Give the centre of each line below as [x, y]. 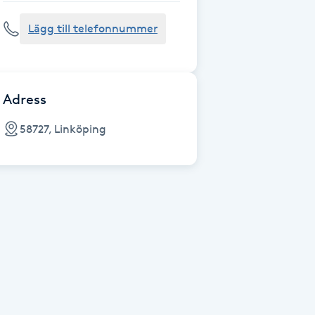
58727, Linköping [63, 129]
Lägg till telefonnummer [93, 28]
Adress [25, 99]
